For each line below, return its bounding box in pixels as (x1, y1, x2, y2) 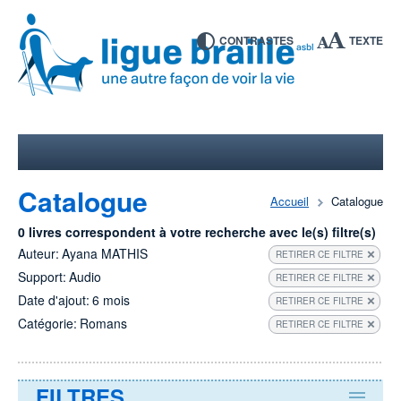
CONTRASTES (219, 32, 294, 48)
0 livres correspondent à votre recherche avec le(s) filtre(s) (18, 223, 376, 241)
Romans (80, 314, 127, 332)
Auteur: (18, 244, 59, 262)
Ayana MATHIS (62, 244, 148, 262)
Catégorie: (18, 314, 77, 332)
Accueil (270, 192, 309, 209)
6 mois (92, 291, 130, 309)
